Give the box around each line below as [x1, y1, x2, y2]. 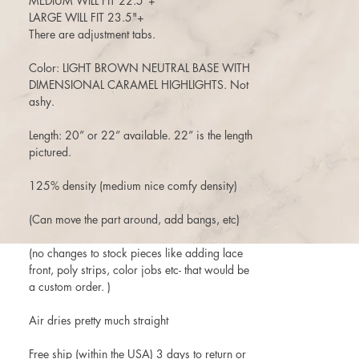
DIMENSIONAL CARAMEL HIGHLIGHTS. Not [29, 77, 248, 93]
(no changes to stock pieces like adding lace [29, 245, 243, 261]
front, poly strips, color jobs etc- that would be [29, 262, 249, 278]
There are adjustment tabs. [29, 26, 155, 42]
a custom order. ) [29, 279, 111, 295]
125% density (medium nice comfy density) [29, 178, 237, 194]
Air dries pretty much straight [29, 313, 168, 329]
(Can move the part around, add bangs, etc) [29, 212, 240, 228]
